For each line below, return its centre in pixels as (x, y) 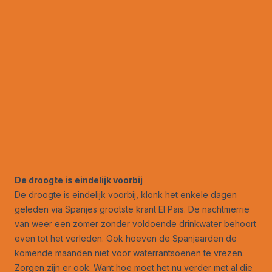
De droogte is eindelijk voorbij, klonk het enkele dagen (126, 194)
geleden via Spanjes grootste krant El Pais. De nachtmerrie (132, 209)
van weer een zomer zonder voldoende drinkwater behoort (135, 223)
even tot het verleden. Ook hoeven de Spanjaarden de (126, 238)
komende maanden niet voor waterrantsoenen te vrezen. (129, 253)
